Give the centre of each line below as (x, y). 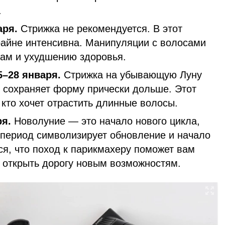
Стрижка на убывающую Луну (133, 75)
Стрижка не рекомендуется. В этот (101, 28)
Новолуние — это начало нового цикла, (107, 121)
